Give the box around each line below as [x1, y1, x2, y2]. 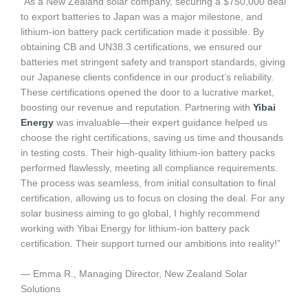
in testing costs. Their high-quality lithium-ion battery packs [21, 147, 275, 158]
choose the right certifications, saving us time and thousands [21, 132, 283, 143]
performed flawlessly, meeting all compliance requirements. [21, 162, 278, 173]
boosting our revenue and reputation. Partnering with [21, 102, 253, 113]
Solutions [21, 283, 60, 294]
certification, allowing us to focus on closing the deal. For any [21, 192, 285, 203]
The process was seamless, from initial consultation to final [21, 177, 276, 188]
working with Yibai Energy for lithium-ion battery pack [21, 223, 250, 234]
